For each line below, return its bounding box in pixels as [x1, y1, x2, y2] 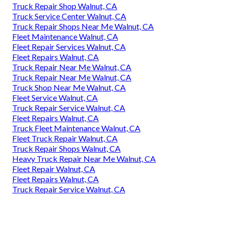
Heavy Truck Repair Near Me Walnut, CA [12, 153, 156, 163]
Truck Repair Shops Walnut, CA [12, 143, 121, 153]
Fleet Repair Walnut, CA [12, 163, 95, 174]
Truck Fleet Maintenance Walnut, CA [12, 123, 140, 133]
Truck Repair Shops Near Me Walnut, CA [12, 21, 154, 31]
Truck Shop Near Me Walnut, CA [12, 82, 126, 92]
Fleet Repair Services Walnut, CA [12, 41, 126, 51]
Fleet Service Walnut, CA [12, 92, 98, 102]
